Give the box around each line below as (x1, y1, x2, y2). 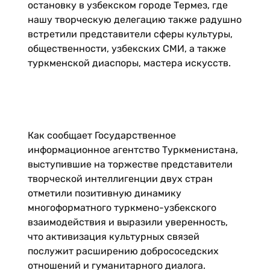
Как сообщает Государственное (27, 130, 176, 141)
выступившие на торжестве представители (27, 159, 233, 170)
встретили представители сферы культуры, (27, 28, 233, 40)
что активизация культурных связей (27, 231, 199, 242)
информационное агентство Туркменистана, (27, 144, 238, 155)
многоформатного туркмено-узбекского (27, 202, 216, 213)
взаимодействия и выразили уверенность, (27, 216, 228, 228)
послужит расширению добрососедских (27, 245, 219, 257)
